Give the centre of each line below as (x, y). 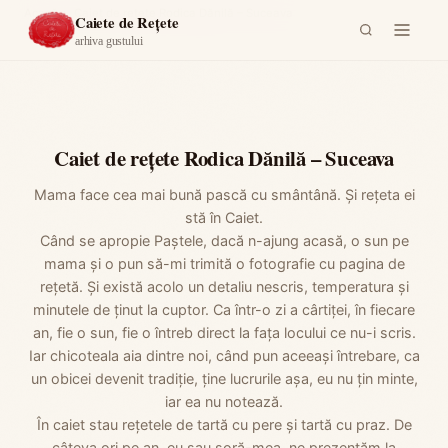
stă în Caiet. (224, 217)
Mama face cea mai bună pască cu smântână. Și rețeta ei (224, 194)
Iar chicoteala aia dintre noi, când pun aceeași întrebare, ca (224, 355)
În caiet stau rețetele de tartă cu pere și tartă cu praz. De (224, 424)
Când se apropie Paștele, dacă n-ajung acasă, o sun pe (224, 240)
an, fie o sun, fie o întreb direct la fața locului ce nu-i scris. (224, 332)
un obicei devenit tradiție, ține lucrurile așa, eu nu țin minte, (224, 378)
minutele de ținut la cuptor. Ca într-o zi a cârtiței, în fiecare (224, 309)
